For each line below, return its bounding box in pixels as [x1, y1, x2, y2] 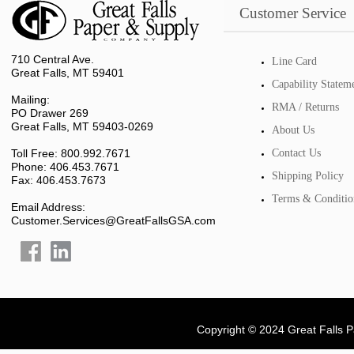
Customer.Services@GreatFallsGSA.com [11, 214, 216, 227]
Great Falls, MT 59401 [11, 66, 124, 79]
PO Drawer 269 [11, 107, 88, 119]
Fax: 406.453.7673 [11, 174, 106, 186]
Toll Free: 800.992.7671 [11, 147, 130, 160]
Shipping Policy [272, 170, 344, 182]
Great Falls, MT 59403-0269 [11, 120, 153, 133]
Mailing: [11, 93, 50, 106]
